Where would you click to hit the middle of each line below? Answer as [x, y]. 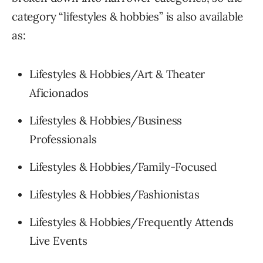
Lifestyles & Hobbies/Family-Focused [123, 167]
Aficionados [59, 93]
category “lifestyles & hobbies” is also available [128, 17]
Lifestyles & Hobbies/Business [106, 121]
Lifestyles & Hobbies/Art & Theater [117, 74]
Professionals [63, 139]
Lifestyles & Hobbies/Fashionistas [114, 195]
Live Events [58, 241]
